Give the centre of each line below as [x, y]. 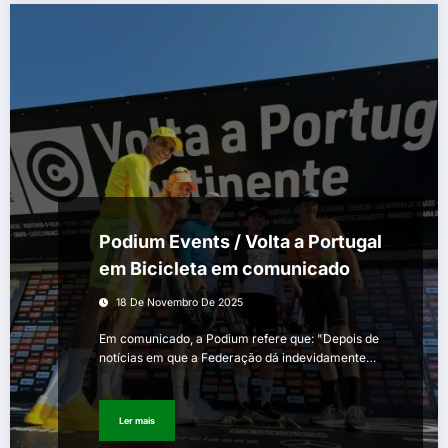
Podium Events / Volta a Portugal [240, 242]
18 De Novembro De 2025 [179, 303]
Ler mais [137, 420]
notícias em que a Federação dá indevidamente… [237, 358]
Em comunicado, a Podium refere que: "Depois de [239, 339]
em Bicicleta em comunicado [224, 269]
